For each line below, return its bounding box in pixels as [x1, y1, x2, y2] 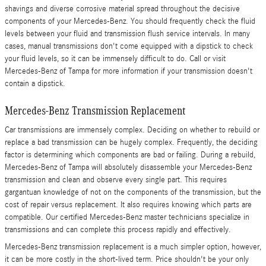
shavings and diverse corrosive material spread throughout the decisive [5, 4, 240, 14]
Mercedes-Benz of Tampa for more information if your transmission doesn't [5, 66, 252, 76]
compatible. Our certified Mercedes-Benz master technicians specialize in [5, 213, 249, 222]
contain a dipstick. [5, 78, 65, 88]
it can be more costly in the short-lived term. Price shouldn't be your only [5, 255, 249, 264]
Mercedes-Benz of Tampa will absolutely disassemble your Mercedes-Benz [5, 163, 252, 172]
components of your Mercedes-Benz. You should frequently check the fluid [5, 16, 255, 26]
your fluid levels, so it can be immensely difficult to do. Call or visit [5, 53, 226, 64]
